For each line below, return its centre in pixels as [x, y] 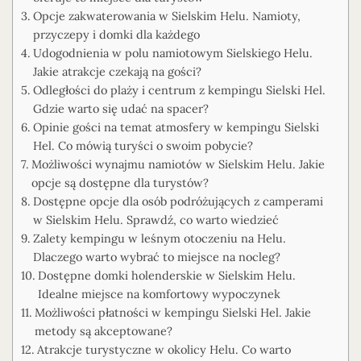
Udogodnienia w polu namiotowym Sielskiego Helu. [172, 53]
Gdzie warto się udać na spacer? [120, 108]
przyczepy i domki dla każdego [116, 34]
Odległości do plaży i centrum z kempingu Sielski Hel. [179, 90]
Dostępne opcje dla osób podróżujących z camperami [178, 201]
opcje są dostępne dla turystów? [120, 183]
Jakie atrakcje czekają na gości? [117, 71]
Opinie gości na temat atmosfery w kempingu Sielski [176, 127]
